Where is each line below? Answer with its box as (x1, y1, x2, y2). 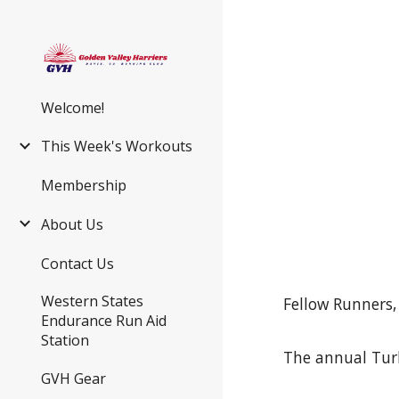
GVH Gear (41, 369, 106, 389)
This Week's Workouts (41, 136, 192, 157)
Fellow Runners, (283, 293, 397, 314)
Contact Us (41, 253, 114, 273)
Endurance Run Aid (41, 310, 167, 330)
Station (41, 330, 89, 350)
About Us (41, 214, 103, 234)
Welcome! (41, 97, 104, 118)
